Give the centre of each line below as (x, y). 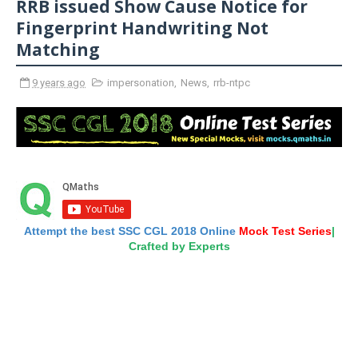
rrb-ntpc (232, 83)
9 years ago (59, 83)
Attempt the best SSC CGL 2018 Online (131, 231)
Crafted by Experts (179, 246)
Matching (58, 50)
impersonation (141, 83)
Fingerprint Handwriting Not (142, 28)
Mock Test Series (285, 231)
